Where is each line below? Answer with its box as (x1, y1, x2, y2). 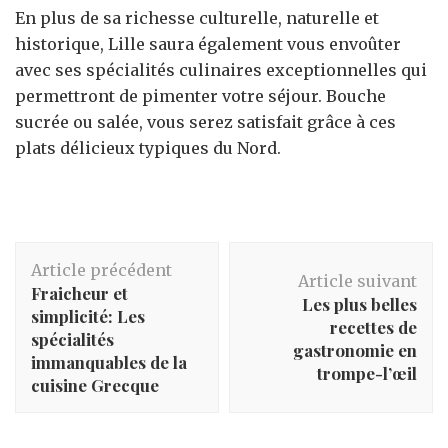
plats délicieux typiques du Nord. (15, 138, 281, 159)
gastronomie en (293, 339, 417, 362)
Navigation (14, 238, 153, 270)
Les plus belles (302, 293, 417, 316)
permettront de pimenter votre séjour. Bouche (15, 86, 386, 107)
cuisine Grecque (31, 374, 159, 397)
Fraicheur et (31, 282, 128, 305)
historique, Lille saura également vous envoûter (15, 34, 401, 55)
